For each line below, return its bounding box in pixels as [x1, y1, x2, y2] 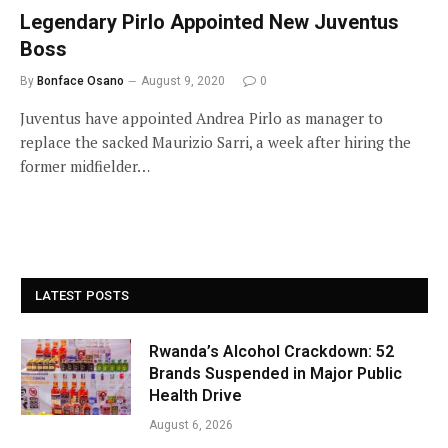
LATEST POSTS [35, 288, 130, 303]
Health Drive [149, 386, 242, 405]
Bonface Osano [37, 74, 124, 88]
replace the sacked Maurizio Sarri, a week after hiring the [20, 132, 411, 152]
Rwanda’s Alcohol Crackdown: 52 [149, 342, 394, 361]
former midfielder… [20, 156, 150, 176]
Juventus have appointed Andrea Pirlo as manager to [20, 108, 383, 128]
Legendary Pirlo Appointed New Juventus [20, 10, 399, 34]
